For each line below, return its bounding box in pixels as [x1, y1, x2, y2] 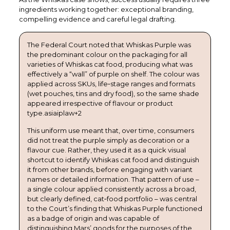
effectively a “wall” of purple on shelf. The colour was [27, 69, 199, 78]
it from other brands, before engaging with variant [27, 165, 193, 174]
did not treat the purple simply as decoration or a [27, 136, 189, 144]
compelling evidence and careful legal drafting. [18, 14, 176, 23]
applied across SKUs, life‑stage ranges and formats [27, 79, 195, 88]
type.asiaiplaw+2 [27, 108, 82, 117]
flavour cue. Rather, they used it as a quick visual [27, 145, 186, 154]
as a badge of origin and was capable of [27, 214, 159, 222]
